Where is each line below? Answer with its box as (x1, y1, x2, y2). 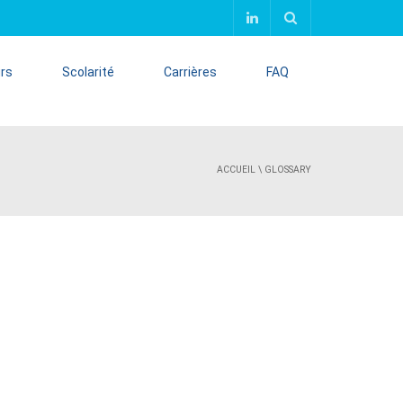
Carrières (164, 65, 217, 79)
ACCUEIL (217, 164, 255, 175)
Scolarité (62, 65, 114, 79)
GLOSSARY (264, 164, 311, 175)
